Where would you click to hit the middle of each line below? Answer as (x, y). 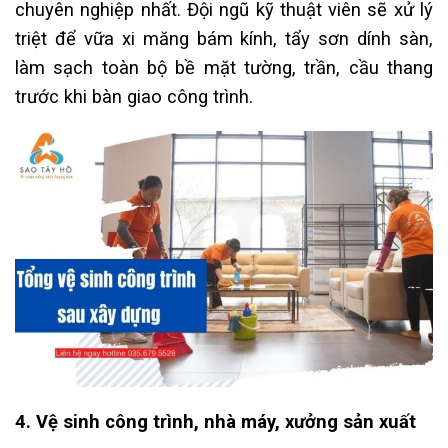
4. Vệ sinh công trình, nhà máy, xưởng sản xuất (215, 422)
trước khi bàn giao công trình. (134, 96)
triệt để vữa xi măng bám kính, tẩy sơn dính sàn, (224, 38)
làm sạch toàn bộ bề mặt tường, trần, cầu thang (224, 67)
